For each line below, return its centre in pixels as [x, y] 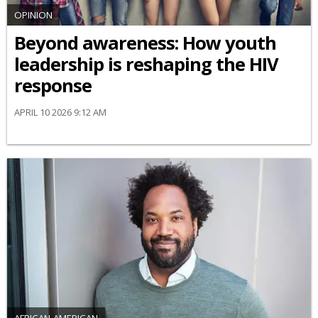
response [53, 85]
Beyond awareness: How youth [145, 43]
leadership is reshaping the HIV [146, 64]
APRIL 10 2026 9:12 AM [60, 112]
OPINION [33, 15]
